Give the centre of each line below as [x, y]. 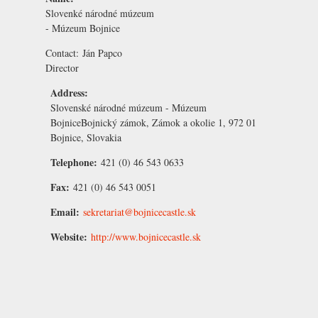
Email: [67, 212]
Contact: [64, 53]
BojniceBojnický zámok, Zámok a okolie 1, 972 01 [153, 122]
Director [62, 67]
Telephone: [76, 162]
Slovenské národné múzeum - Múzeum [128, 107]
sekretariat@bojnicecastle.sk [139, 212]
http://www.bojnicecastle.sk [146, 236]
